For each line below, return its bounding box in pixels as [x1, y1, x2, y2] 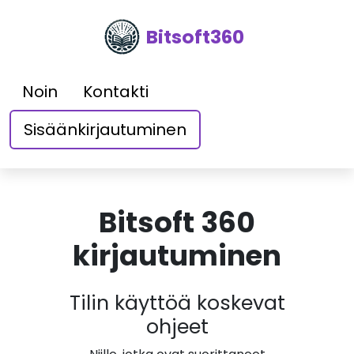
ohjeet [145, 313, 209, 341]
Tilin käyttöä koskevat [69, 289, 285, 317]
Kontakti [83, 81, 149, 103]
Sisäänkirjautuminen [24, 119, 186, 141]
